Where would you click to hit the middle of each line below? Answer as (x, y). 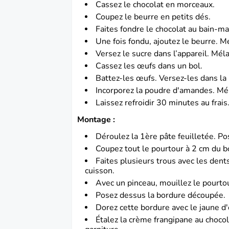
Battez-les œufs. (128, 78)
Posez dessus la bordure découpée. (161, 195)
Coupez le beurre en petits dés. (154, 17)
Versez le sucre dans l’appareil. (154, 53)
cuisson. (100, 170)
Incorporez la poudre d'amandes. (156, 90)
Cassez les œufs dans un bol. (150, 66)
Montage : (96, 119)
